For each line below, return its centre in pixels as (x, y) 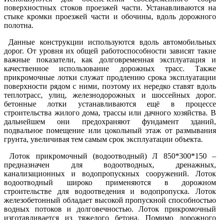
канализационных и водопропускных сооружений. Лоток (110, 174)
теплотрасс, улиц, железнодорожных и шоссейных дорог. (110, 95)
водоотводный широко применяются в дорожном (110, 183)
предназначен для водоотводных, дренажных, (110, 165)
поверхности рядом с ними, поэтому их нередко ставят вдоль (110, 86)
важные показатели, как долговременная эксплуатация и (110, 60)
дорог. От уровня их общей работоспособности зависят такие (110, 51)
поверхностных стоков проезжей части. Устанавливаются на (110, 8)
